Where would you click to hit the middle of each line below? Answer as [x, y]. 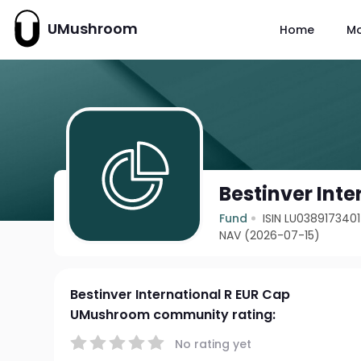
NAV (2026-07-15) [270, 235]
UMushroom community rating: [173, 315]
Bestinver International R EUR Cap [180, 295]
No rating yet [214, 344]
